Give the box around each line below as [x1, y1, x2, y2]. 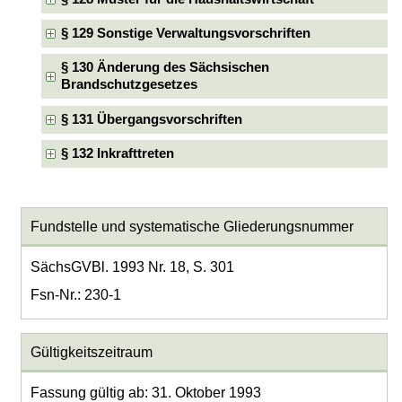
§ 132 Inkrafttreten [60, 146, 174, 162]
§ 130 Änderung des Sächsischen [60, 60, 269, 75]
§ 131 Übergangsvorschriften [60, 111, 242, 127]
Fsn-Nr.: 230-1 [30, 286, 121, 302]
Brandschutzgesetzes [60, 77, 197, 92]
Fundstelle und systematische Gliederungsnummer [30, 218, 354, 234]
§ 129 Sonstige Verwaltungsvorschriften [60, 26, 310, 40]
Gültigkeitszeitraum [30, 344, 153, 360]
